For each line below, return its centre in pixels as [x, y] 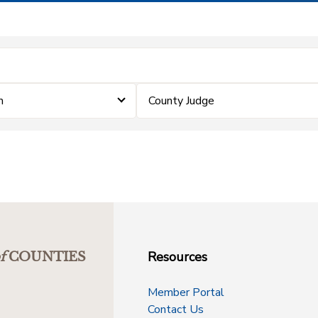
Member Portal [186, 292]
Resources [177, 257]
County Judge [182, 101]
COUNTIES [47, 257]
